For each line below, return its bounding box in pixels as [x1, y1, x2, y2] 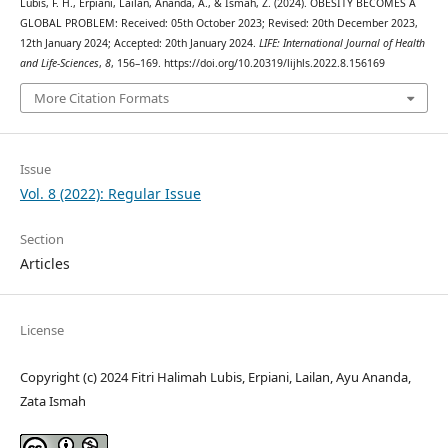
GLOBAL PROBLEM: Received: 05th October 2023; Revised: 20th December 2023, [19, 15, 418, 30]
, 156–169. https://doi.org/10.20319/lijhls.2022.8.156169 [110, 55, 385, 70]
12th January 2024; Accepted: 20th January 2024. [19, 35, 259, 50]
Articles [19, 254, 70, 274]
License [19, 321, 64, 340]
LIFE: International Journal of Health [258, 35, 425, 50]
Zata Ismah [19, 392, 86, 411]
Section [19, 230, 64, 249]
